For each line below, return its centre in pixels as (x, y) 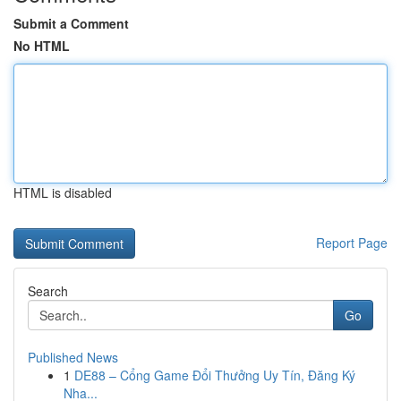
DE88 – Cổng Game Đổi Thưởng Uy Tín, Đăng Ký (215, 375)
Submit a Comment (71, 23)
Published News (73, 357)
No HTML (42, 46)
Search (48, 291)
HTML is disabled (63, 192)
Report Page (352, 243)
